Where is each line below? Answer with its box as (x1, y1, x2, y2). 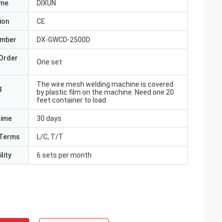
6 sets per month (37, 151, 92, 159)
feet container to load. (37, 96, 108, 104)
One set (37, 58, 62, 66)
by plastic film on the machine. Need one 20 (37, 88, 174, 96)
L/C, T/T (37, 133, 63, 141)
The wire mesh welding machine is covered (37, 80, 173, 88)
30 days (37, 114, 61, 122)
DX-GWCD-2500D (37, 36, 90, 44)
